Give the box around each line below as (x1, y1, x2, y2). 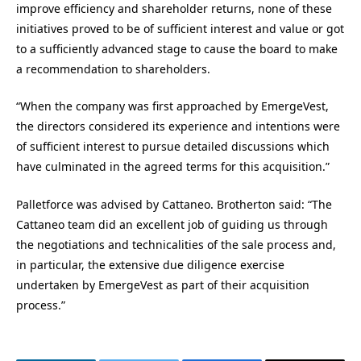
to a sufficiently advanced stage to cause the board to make (16, 40, 338, 56)
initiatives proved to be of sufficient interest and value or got (16, 20, 344, 36)
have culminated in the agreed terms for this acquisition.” (16, 159, 330, 175)
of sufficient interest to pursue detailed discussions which (16, 139, 330, 155)
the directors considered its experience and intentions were (16, 118, 340, 135)
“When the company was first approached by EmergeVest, (16, 98, 329, 114)
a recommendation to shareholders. (16, 60, 210, 77)
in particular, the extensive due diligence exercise (16, 256, 284, 272)
